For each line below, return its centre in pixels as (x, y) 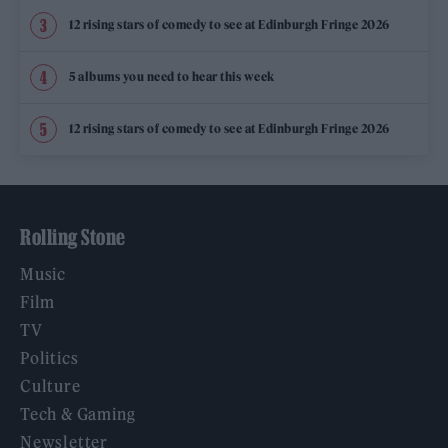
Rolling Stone (73, 236)
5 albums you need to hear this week (172, 77)
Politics (49, 357)
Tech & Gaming (78, 413)
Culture (50, 385)
